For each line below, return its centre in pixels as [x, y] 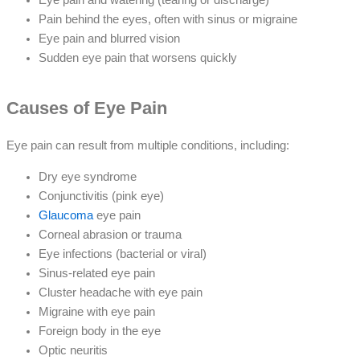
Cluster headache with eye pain [121, 292]
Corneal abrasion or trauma [110, 234]
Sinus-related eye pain [97, 273]
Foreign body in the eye [100, 331]
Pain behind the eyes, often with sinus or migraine [168, 19]
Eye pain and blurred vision [109, 38]
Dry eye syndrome [88, 176]
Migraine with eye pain [98, 311]
